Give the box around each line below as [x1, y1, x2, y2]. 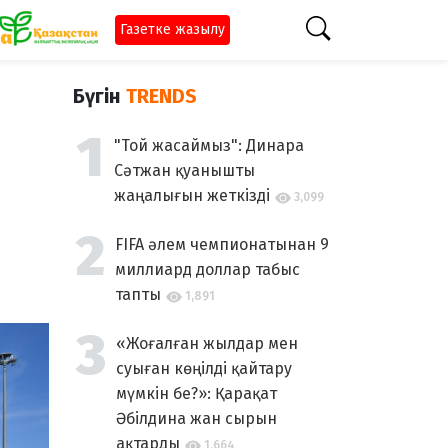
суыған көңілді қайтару [116, 359, 292, 378]
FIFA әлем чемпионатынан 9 [115, 235, 329, 254]
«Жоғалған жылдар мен [116, 334, 298, 353]
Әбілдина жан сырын [116, 409, 277, 428]
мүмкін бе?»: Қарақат [116, 384, 277, 403]
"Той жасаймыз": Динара [114, 136, 304, 155]
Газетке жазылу [119, 21, 225, 38]
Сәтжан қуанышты [114, 161, 255, 180]
